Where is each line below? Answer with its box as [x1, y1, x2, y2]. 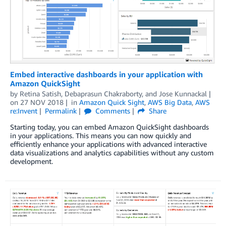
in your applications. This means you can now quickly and [10, 131, 191, 140]
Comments [93, 106, 130, 116]
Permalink [44, 106, 77, 116]
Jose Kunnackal [159, 89, 207, 98]
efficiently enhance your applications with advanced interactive [10, 140, 207, 149]
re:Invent [10, 106, 37, 116]
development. [10, 157, 53, 166]
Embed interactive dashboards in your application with [10, 70, 203, 79]
